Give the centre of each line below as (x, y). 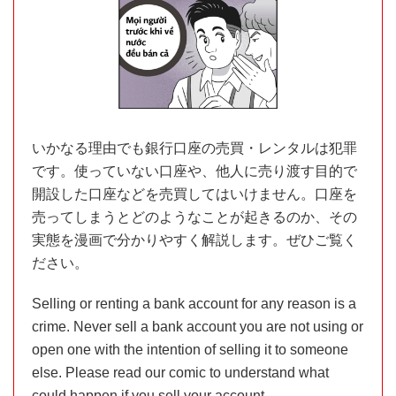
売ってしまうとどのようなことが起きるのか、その (194, 217)
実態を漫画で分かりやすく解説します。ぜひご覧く (194, 240)
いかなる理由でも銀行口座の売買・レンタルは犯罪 (194, 148)
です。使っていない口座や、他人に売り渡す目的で (194, 171)
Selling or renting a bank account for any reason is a (194, 303)
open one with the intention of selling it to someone (190, 349)
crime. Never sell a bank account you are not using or (198, 326)
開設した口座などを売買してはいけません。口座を (194, 194)
